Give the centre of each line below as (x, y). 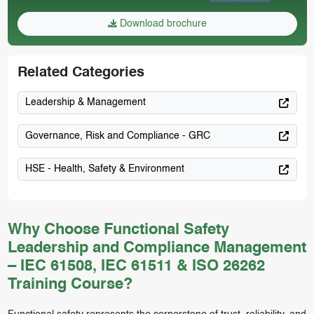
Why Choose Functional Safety (118, 230)
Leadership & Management (86, 103)
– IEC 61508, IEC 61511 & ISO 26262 (136, 267)
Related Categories (81, 73)
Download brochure (162, 23)
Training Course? (70, 285)
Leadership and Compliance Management (157, 248)
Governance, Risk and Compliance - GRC (118, 136)
